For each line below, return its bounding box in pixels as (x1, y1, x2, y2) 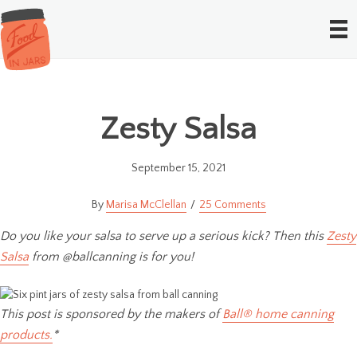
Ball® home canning (222, 306, 334, 321)
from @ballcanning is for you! (29, 249, 194, 264)
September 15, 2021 (131, 161, 226, 175)
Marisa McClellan (105, 198, 186, 211)
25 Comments (198, 198, 266, 211)
